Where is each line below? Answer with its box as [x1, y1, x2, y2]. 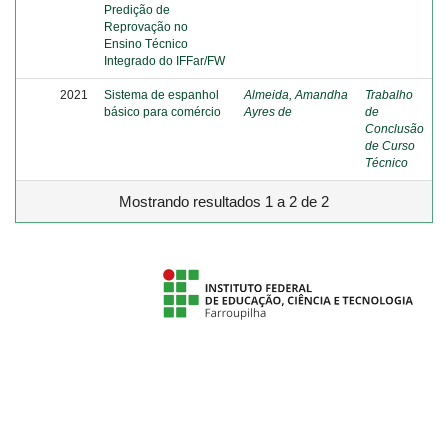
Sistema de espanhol [104, 87, 219, 102]
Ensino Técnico [104, 36, 188, 51]
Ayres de [244, 104, 292, 119]
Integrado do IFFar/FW [104, 53, 225, 68]
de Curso [365, 138, 415, 153]
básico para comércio [104, 104, 221, 119]
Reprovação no [104, 19, 188, 34]
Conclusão [365, 121, 424, 136]
